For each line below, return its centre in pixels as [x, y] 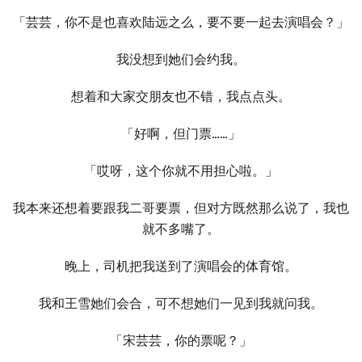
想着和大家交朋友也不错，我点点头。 [181, 97]
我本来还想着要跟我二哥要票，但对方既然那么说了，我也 [181, 208]
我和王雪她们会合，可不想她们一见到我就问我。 [181, 303]
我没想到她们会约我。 [181, 59]
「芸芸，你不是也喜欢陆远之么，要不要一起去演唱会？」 [181, 22]
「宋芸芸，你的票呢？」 [181, 341]
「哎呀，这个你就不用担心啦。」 [181, 171]
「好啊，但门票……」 [181, 134]
